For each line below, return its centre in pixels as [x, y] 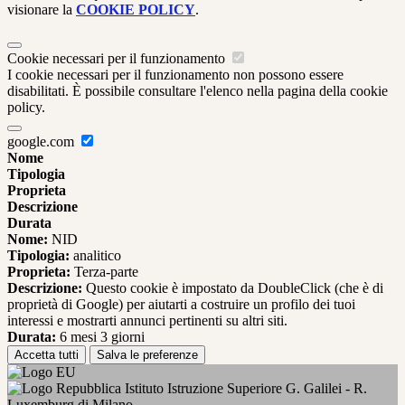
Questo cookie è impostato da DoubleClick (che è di [233, 287]
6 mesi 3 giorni [100, 336]
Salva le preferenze [147, 354]
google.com [42, 141]
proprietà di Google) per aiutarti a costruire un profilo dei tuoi [181, 304]
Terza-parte [104, 271]
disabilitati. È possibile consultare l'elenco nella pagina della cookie [198, 90]
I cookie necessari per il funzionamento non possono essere [175, 74]
